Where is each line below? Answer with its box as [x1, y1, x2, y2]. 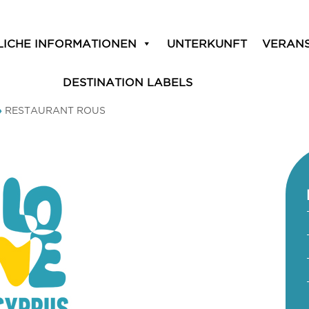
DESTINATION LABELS [63, 76, 193, 88]
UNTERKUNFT [167, 37, 248, 50]
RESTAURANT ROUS [5, 105, 106, 116]
